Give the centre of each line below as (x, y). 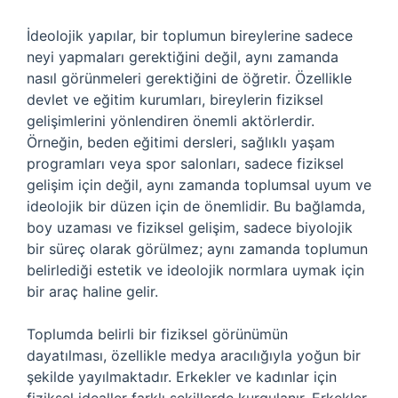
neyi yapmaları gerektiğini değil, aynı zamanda (183, 57)
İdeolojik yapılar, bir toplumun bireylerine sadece (190, 36)
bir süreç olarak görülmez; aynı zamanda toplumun (197, 249)
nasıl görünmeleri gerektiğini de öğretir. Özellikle (189, 78)
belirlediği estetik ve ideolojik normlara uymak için (195, 270)
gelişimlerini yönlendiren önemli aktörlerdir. (171, 121)
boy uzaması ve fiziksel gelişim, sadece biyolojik (190, 227)
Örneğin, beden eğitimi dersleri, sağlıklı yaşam (181, 142)
